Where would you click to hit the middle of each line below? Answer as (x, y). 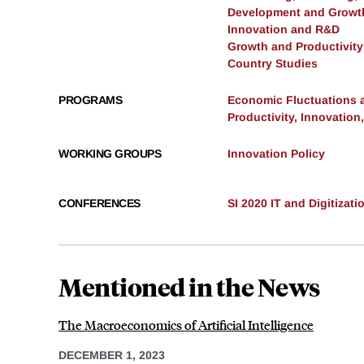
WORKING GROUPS (110, 154)
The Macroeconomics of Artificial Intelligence (186, 325)
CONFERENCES (100, 204)
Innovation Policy (276, 154)
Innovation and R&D (284, 30)
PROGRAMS (90, 100)
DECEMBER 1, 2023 (112, 355)
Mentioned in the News (189, 287)
